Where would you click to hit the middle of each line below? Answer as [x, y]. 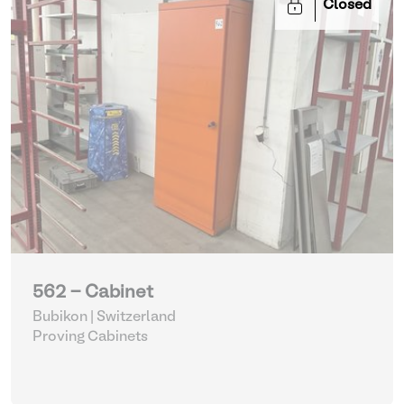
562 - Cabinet [93, 293]
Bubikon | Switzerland [104, 317]
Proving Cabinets [90, 337]
